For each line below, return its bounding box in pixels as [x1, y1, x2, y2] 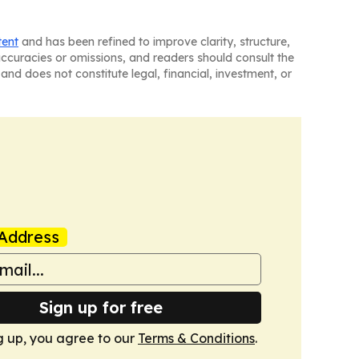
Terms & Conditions [138, 330, 255, 346]
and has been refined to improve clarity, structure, [18, 34, 290, 49]
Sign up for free [39, 297, 163, 317]
